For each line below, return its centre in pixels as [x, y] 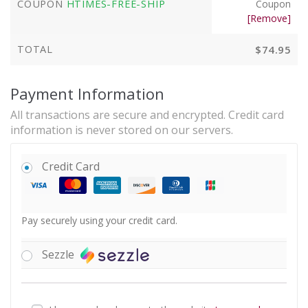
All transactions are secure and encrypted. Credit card [147, 114]
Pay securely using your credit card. [99, 220]
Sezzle [59, 254]
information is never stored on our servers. [122, 130]
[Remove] [269, 18]
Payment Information [87, 93]
